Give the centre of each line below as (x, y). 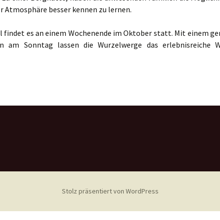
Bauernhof (18, 22)
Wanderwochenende (32, 44)
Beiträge (65, 14)
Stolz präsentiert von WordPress (110, 191)
